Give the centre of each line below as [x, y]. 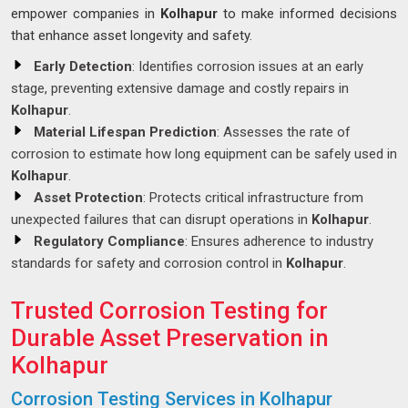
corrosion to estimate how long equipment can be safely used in [204, 154]
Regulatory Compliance [109, 242]
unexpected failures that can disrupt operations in [161, 220]
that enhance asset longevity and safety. [132, 36]
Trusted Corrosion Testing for [169, 311]
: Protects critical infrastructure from [253, 198]
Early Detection [83, 67]
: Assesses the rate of [284, 133]
